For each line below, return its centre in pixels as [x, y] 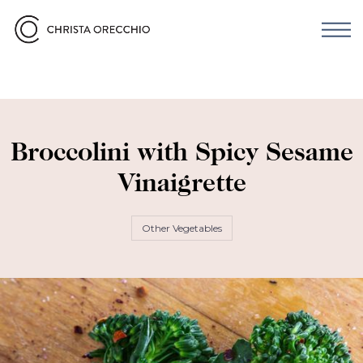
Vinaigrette [181, 186]
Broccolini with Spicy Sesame [181, 155]
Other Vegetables [181, 228]
